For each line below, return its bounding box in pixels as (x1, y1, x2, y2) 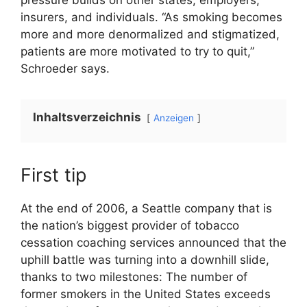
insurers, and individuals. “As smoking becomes (21, 10, 282, 24)
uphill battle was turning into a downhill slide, (21, 252, 269, 267)
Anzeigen (153, 112, 194, 123)
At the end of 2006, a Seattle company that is (21, 201, 272, 215)
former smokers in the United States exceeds (21, 286, 271, 301)
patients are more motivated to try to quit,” (21, 44, 254, 58)
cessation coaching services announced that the (21, 235, 286, 249)
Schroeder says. (21, 61, 110, 75)
